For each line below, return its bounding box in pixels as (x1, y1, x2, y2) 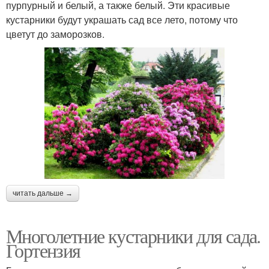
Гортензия (6, 237, 80, 264)
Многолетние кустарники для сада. (6, 223, 261, 249)
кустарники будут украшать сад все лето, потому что (6, 13, 238, 27)
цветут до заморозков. (6, 27, 104, 41)
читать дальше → (13, 189, 73, 198)
